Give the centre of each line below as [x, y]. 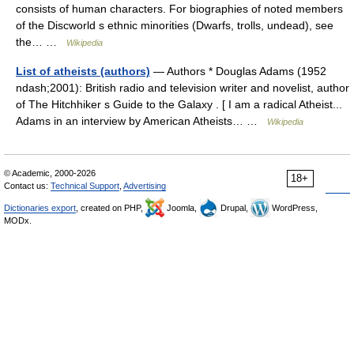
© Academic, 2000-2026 [50, 173]
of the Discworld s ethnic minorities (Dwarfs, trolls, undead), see [175, 25]
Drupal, [234, 208]
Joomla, [182, 208]
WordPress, [294, 208]
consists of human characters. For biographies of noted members [179, 9]
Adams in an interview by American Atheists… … [141, 121]
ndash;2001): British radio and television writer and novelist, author [183, 88]
